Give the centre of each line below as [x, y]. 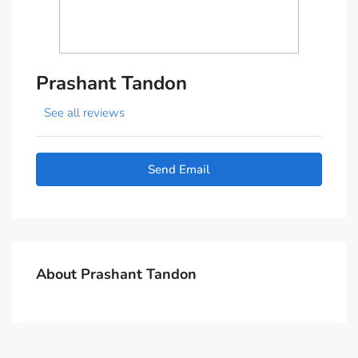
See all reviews [84, 113]
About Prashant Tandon [116, 274]
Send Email [179, 169]
